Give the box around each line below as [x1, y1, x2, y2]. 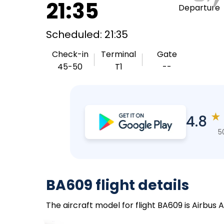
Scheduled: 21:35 [46, 27, 128, 41]
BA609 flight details [46, 175, 189, 195]
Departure [178, 2, 220, 13]
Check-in [51, 48, 88, 60]
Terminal [101, 48, 136, 60]
